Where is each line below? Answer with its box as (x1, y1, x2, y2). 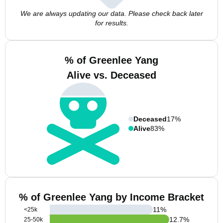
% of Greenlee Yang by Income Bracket (19, 192, 204, 203)
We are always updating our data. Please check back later (20, 9, 203, 17)
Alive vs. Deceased (67, 70, 156, 81)
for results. (95, 19, 128, 27)
